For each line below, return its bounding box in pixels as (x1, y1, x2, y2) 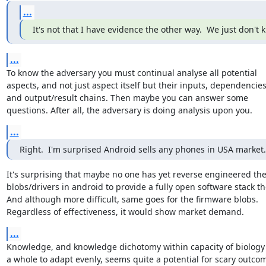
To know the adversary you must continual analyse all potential (6, 66, 257, 78)
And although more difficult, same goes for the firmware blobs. (6, 193, 258, 205)
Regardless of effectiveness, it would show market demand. (6, 205, 244, 217)
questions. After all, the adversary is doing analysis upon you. (6, 104, 252, 116)
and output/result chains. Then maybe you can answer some (6, 91, 248, 103)
